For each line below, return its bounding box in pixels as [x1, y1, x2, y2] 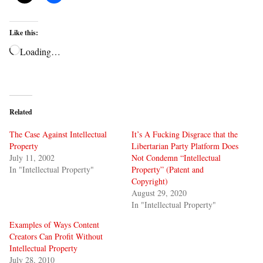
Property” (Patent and [131, 164, 204, 175]
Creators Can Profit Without [9, 231, 103, 242]
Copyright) [131, 176, 168, 187]
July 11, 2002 [9, 152, 55, 163]
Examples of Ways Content [9, 219, 99, 230]
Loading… [20, 45, 60, 58]
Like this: [9, 28, 38, 38]
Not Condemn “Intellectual [131, 152, 221, 163]
